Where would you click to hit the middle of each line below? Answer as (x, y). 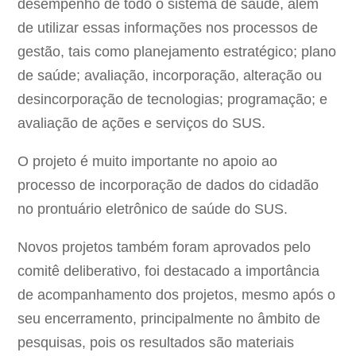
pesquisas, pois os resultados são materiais (156, 342)
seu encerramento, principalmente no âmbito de (169, 318)
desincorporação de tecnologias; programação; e (173, 99)
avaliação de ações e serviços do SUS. (144, 123)
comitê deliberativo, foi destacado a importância (169, 271)
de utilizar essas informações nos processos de (168, 27)
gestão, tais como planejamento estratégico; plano (177, 51)
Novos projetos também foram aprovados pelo (164, 247)
